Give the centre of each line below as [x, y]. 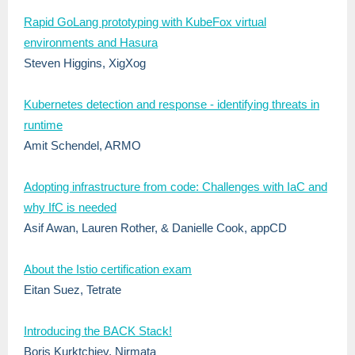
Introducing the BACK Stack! [98, 331]
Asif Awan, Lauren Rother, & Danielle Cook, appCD [155, 228]
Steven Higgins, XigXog [85, 63]
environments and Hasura [91, 42]
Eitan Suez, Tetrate [73, 290]
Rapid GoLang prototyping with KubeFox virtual [145, 22]
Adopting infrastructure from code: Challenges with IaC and [176, 187]
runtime [43, 125]
